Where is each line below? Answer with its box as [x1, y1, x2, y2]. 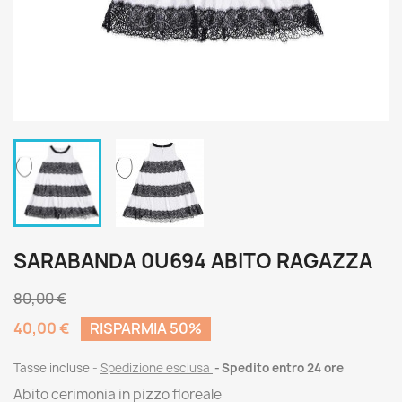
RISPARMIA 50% [90, 319, 202, 338]
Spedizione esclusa [100, 360, 213, 376]
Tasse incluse [13, 360, 92, 376]
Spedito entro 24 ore [222, 360, 344, 376]
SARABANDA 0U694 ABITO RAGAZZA [13, 248, 372, 275]
